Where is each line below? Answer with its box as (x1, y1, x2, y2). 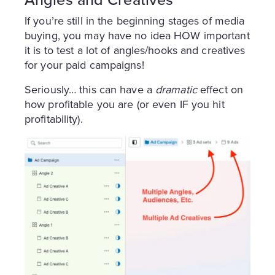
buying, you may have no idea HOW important (25, 27, 250, 44)
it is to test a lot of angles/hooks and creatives (25, 42, 246, 58)
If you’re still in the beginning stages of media (25, 12, 245, 29)
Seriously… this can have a (25, 81, 155, 98)
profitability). (25, 110, 83, 127)
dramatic (155, 81, 197, 98)
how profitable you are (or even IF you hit (25, 96, 225, 112)
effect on (196, 81, 243, 98)
